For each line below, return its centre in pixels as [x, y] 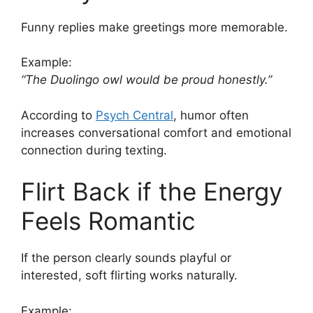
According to [58, 115]
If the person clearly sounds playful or [126, 258]
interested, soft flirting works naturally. [129, 276]
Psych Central [134, 115]
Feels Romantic [108, 221]
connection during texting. [94, 150]
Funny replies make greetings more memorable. [154, 27]
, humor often [211, 115]
